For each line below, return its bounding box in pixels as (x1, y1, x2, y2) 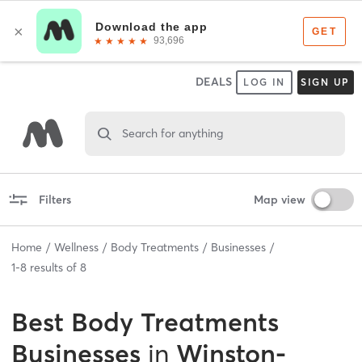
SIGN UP (300, 76, 351, 88)
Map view (253, 192, 305, 207)
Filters (38, 192, 71, 207)
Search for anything (121, 125, 223, 141)
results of (27, 259, 80, 275)
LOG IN (242, 76, 286, 88)
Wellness (54, 239, 99, 255)
